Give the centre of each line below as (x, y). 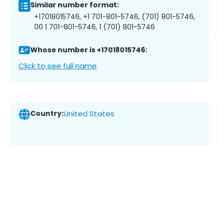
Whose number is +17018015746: (89, 50)
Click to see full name (58, 66)
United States (89, 114)
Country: (47, 114)
